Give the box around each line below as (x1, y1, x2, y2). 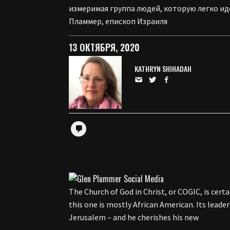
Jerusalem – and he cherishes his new (69, 212, 199, 223)
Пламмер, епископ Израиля (69, 16, 168, 27)
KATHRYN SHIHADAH (135, 63, 192, 74)
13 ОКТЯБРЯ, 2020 (69, 41, 140, 54)
